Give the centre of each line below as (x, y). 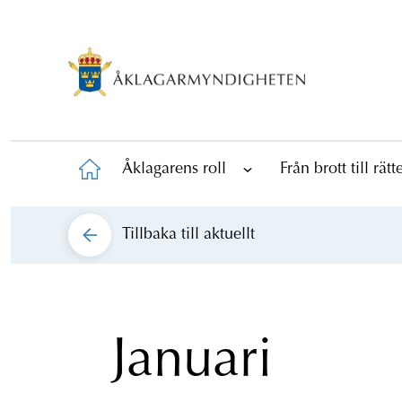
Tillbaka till (163, 235)
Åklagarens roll (174, 169)
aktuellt (229, 235)
